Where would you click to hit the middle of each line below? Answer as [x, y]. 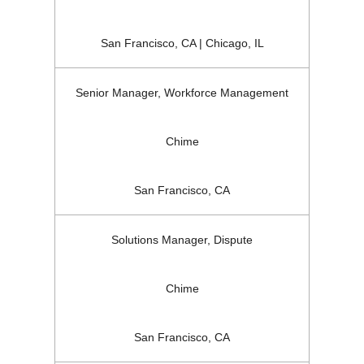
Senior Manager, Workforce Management [182, 93]
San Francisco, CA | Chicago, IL [182, 43]
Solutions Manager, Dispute [182, 240]
